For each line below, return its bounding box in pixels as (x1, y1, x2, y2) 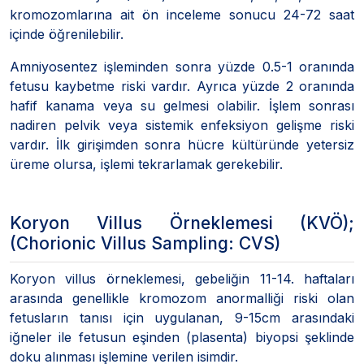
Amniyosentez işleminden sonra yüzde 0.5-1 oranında (10, 58, 354, 75)
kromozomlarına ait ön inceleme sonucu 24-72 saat (10, 6, 354, 23)
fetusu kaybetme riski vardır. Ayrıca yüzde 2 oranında (10, 77, 354, 94)
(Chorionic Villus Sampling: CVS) (10, 232, 280, 253)
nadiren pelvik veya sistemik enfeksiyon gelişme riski (10, 116, 354, 133)
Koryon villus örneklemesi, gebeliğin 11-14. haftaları (10, 270, 354, 287)
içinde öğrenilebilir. (10, 25, 123, 42)
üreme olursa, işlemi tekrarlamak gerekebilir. (10, 155, 283, 172)
